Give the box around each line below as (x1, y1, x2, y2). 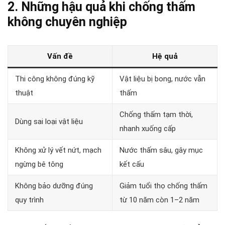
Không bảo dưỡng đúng (15, 181, 93, 190)
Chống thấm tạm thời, (120, 109, 193, 119)
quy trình (15, 195, 44, 204)
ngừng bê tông (15, 159, 63, 169)
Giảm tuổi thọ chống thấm (120, 181, 207, 190)
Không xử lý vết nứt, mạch (15, 145, 101, 155)
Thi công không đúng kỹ (15, 74, 94, 83)
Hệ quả (152, 51, 178, 61)
